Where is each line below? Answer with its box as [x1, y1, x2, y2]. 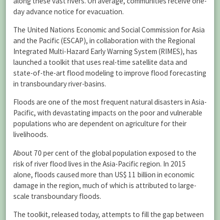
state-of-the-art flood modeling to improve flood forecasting [13, 68, 206, 78]
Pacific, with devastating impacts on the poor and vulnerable [13, 108, 202, 118]
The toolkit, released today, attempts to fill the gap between [13, 209, 204, 219]
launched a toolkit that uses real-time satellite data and [13, 57, 187, 67]
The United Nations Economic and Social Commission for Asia [13, 25, 205, 35]
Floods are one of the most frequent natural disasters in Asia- [13, 97, 207, 107]
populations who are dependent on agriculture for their [13, 119, 187, 129]
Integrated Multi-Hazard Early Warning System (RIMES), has [13, 47, 197, 56]
